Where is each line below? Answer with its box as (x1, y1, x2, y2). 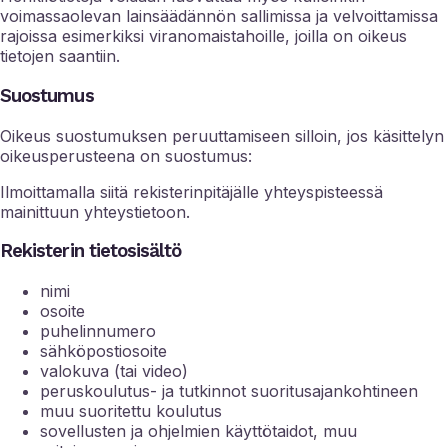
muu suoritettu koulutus (40, 401, 222, 422)
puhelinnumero (40, 321, 156, 342)
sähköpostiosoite (40, 341, 167, 362)
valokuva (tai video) (40, 361, 188, 382)
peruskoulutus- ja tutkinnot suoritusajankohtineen (40, 381, 418, 402)
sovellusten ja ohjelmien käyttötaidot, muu (40, 421, 357, 442)
